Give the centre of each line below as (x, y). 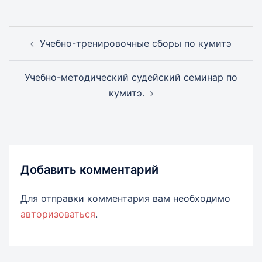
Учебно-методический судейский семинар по (131, 77)
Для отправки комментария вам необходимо (125, 198)
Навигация (46, 33)
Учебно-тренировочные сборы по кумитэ (136, 43)
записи (33, 50)
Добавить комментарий (89, 169)
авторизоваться (58, 214)
